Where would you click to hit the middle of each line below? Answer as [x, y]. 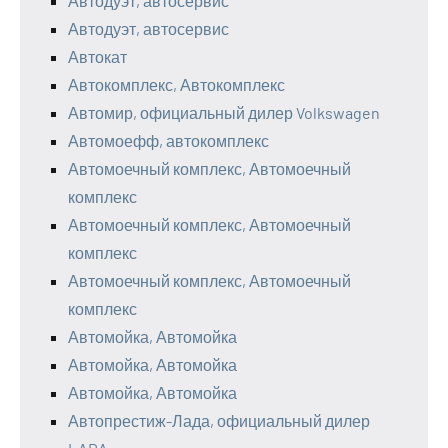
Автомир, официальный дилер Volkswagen [224, 113]
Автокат [97, 57]
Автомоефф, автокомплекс [168, 141]
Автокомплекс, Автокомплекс [176, 85]
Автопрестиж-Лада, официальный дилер [219, 421]
